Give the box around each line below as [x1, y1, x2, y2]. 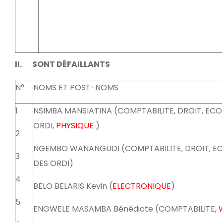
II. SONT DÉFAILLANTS [15, 58, 110, 70]
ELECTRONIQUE [112, 180, 171, 192]
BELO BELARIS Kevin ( [33, 180, 112, 192]
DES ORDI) [33, 158, 73, 169]
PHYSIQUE [56, 120, 94, 132]
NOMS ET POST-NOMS [33, 82, 118, 94]
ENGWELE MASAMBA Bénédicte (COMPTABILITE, [33, 203, 219, 215]
